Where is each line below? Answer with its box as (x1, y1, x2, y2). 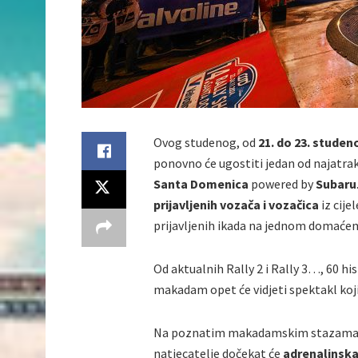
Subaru (313, 176, 356, 193)
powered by (251, 176, 313, 193)
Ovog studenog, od (153, 134, 258, 151)
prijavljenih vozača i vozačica (153, 197, 321, 213)
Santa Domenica (153, 176, 251, 193)
